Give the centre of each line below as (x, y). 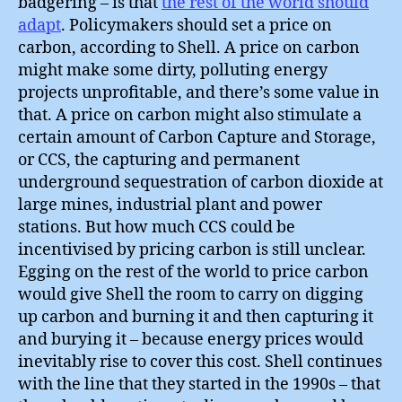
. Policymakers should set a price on (197, 26)
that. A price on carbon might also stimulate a (190, 115)
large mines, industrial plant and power (170, 205)
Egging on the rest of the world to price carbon (193, 272)
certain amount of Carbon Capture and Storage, (197, 138)
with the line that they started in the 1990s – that (199, 385)
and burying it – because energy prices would (191, 340)
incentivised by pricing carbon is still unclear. (192, 250)
